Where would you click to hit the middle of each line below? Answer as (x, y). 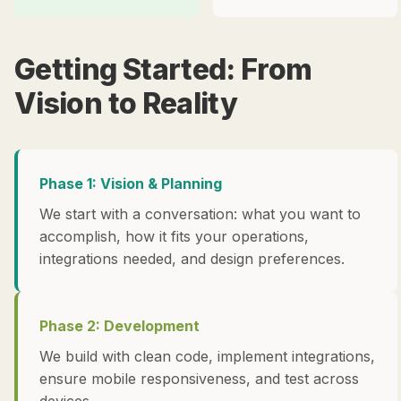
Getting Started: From (163, 69)
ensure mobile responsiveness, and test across (199, 379)
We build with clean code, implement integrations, (207, 356)
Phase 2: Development (119, 326)
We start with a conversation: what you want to (200, 214)
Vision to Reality (126, 103)
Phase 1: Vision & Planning (131, 183)
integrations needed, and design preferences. (192, 259)
